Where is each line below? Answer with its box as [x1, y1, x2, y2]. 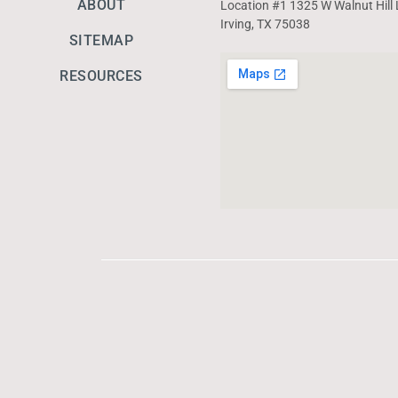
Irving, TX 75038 [220, 17, 310, 31]
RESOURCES [60, 68, 143, 84]
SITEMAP [68, 32, 134, 49]
